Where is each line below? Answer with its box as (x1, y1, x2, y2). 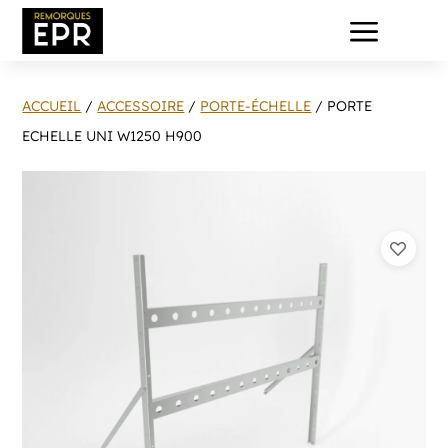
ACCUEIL (22, 97, 82, 115)
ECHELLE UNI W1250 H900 (22, 127, 203, 145)
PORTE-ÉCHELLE (200, 97, 312, 115)
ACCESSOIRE (97, 97, 185, 115)
